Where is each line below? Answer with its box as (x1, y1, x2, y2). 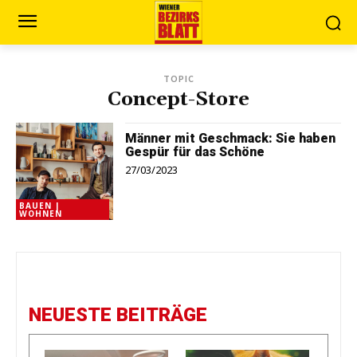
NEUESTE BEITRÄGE (29, 304, 207, 327)
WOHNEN (19, 208, 62, 220)
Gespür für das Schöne (125, 144, 265, 159)
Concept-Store (108, 88, 249, 112)
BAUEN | (19, 200, 61, 212)
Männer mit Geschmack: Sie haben (125, 131, 336, 146)
